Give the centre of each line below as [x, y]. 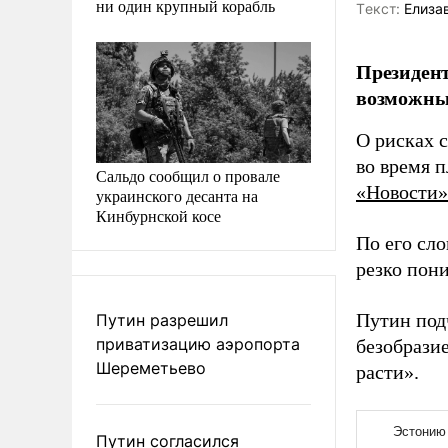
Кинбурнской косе [158, 215]
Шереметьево [151, 367]
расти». [387, 372]
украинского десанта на [177, 195]
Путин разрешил [162, 319]
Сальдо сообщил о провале [188, 175]
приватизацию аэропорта [198, 343]
